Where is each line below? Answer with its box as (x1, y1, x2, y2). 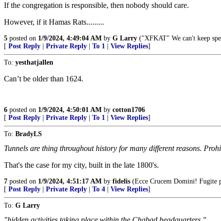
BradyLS (15, 130, 42, 138)
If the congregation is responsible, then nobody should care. (4, 1, 189, 9)
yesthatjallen (15, 59, 53, 66)
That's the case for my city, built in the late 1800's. (4, 161, 159, 169)
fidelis (112, 178, 130, 185)
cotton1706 (112, 106, 145, 113)
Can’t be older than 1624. (4, 74, 83, 83)
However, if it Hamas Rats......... (4, 18, 104, 26)
